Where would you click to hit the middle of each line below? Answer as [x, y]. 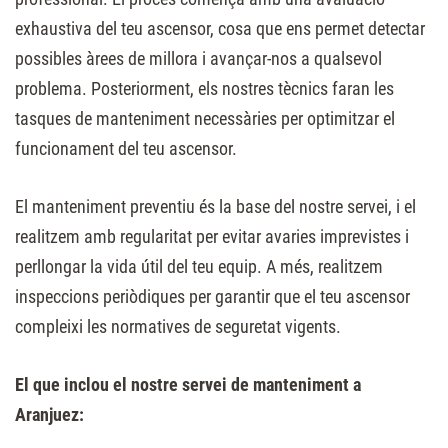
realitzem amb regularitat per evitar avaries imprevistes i [212, 237]
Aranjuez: [49, 415]
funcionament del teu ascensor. [126, 149]
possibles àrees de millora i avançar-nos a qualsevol [198, 59]
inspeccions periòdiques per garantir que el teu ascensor [212, 297]
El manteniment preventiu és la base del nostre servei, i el [215, 207]
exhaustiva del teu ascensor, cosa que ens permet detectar [220, 29]
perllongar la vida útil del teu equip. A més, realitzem [199, 267]
